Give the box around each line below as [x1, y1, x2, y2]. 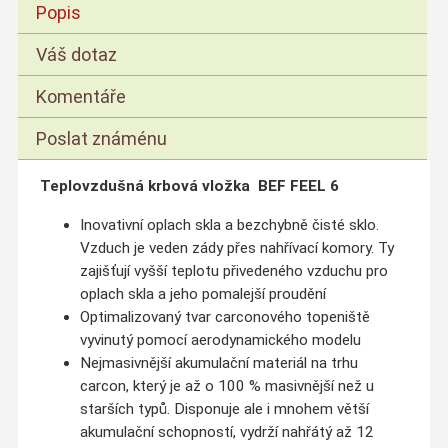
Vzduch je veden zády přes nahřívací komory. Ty [79, 238, 394, 257]
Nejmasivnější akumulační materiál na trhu [79, 353, 358, 372]
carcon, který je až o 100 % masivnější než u [79, 376, 374, 395]
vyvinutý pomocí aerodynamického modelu [79, 330, 361, 349]
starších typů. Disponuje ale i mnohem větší [79, 399, 369, 418]
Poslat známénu [36, 127, 168, 149]
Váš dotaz [36, 43, 118, 65]
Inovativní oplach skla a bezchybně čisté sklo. [79, 215, 379, 234]
